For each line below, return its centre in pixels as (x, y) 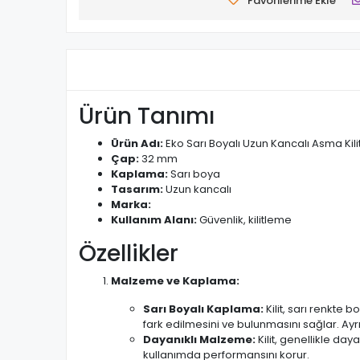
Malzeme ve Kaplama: (175, 281)
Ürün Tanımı (147, 116)
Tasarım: (137, 189)
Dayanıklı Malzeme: (199, 340)
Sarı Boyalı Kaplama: (203, 309)
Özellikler (129, 254)
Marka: (131, 205)
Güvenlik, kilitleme (244, 220)
